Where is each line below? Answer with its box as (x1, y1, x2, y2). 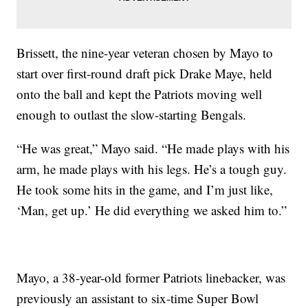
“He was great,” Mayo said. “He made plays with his (16, 140, 290, 157)
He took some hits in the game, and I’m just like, (16, 181, 274, 199)
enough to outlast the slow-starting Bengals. (16, 106, 247, 124)
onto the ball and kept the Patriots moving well (16, 85, 263, 103)
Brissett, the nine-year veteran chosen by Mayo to (16, 44, 274, 62)
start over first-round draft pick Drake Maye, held (16, 65, 273, 82)
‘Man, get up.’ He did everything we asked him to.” (16, 201, 287, 219)
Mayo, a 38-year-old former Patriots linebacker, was (16, 269, 286, 287)
